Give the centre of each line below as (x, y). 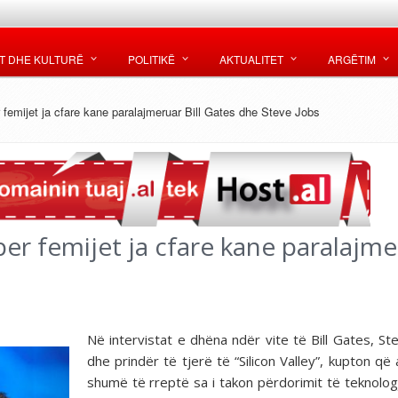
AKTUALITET (251, 59)
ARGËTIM (352, 59)
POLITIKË (151, 59)
